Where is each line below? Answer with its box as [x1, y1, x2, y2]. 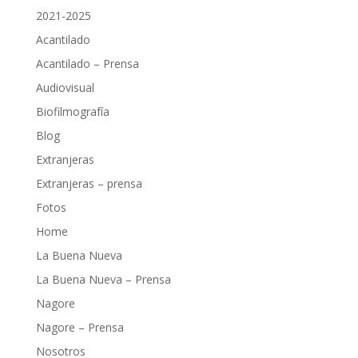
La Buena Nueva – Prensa [35, 272, 171, 288]
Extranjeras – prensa [35, 176, 142, 192]
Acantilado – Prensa [35, 56, 139, 72]
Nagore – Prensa [35, 320, 124, 336]
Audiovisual [35, 80, 94, 96]
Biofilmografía [35, 104, 109, 120]
